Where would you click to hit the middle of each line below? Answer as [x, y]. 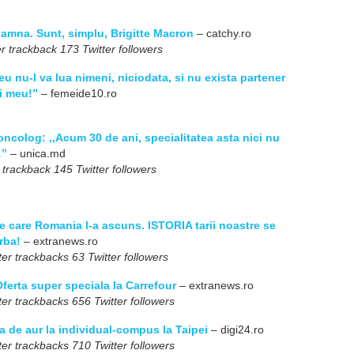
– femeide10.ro [77, 93]
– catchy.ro [222, 33]
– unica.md [36, 153]
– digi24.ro [236, 330]
